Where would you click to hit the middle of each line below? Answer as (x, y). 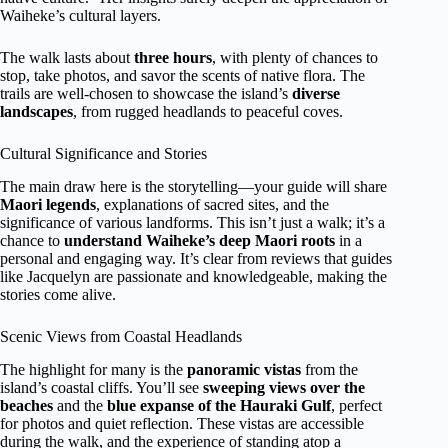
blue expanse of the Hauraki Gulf (219, 405)
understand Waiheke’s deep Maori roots (199, 240)
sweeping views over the (284, 387)
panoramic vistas (244, 369)
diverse (316, 94)
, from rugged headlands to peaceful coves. (208, 112)
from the (329, 369)
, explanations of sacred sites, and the (212, 204)
